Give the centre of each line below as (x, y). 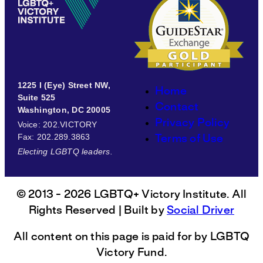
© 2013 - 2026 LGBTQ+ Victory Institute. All (131, 195)
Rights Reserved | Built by (98, 210)
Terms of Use (189, 139)
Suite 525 (39, 97)
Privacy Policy (193, 123)
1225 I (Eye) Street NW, (64, 85)
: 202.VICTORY (68, 124)
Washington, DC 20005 (64, 109)
